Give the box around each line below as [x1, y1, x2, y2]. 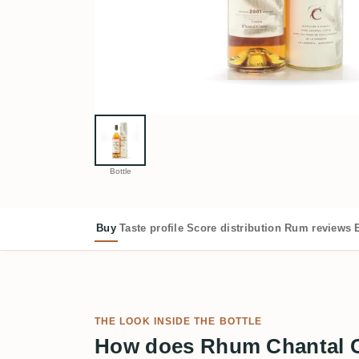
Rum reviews [284, 222, 352, 234]
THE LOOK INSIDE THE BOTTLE [95, 316, 263, 327]
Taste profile [119, 222, 184, 234]
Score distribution [187, 222, 281, 234]
